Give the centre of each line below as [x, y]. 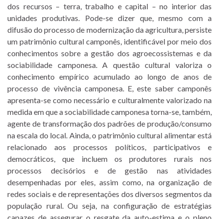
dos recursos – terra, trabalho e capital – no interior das [109, 6]
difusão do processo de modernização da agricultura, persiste [109, 29]
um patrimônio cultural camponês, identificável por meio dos [109, 41]
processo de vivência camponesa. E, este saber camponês [109, 88]
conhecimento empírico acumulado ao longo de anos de [109, 76]
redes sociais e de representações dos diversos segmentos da [109, 194]
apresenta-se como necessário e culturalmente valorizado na [109, 100]
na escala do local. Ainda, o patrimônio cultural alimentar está [109, 135]
